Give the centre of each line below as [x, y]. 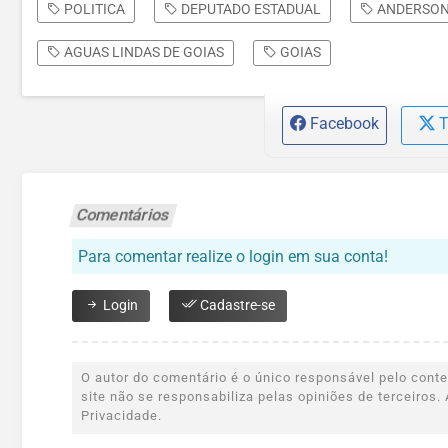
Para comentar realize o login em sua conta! [233, 257]
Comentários [123, 215]
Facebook [344, 124]
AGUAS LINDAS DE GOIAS [142, 52]
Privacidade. [121, 416]
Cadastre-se [236, 306]
